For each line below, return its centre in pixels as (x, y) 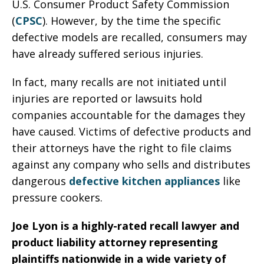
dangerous (40, 181)
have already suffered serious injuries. (108, 54)
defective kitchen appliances (144, 181)
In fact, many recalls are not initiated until (119, 82)
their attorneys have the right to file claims (122, 148)
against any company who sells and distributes (131, 164)
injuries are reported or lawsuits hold (107, 98)
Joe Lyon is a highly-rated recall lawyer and (126, 226)
